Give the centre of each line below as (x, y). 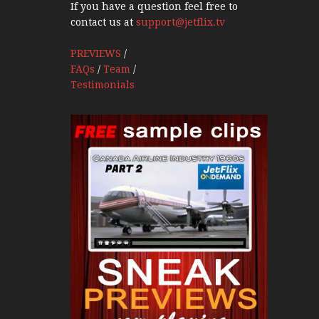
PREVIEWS (95, 54)
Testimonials (102, 85)
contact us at (103, 22)
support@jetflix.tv (180, 22)
